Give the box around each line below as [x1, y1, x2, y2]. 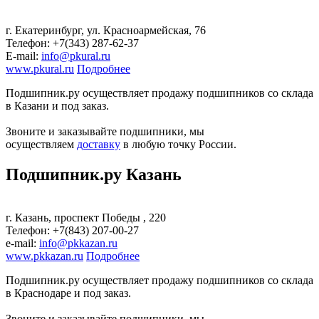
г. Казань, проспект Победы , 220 [6, 211, 166, 224]
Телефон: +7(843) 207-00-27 [6, 224, 139, 236]
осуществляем [6, 137, 77, 150]
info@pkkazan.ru [39, 236, 117, 249]
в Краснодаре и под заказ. [6, 286, 131, 299]
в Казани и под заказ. [6, 99, 109, 112]
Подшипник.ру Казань [6, 164, 182, 184]
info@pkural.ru [41, 49, 110, 62]
